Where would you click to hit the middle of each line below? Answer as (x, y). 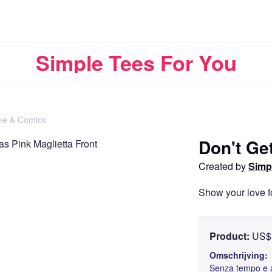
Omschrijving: (238, 255)
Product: (230, 236)
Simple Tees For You (136, 62)
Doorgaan (136, 137)
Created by (223, 166)
